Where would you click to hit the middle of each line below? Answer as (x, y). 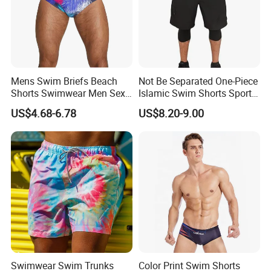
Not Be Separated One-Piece (198, 81)
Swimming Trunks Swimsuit (71, 105)
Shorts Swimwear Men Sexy (71, 93)
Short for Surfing (174, 105)
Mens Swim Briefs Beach (64, 81)
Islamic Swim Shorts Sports (197, 93)
